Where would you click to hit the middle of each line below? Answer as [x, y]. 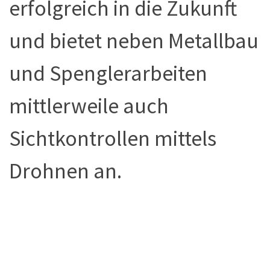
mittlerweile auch [89, 106]
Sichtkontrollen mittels [113, 138]
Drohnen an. [65, 171]
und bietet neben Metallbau [134, 41]
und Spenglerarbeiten [108, 73]
